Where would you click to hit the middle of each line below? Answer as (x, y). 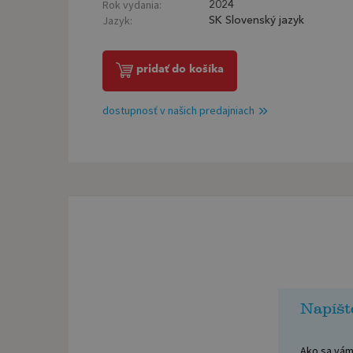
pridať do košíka (180, 69)
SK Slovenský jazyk (256, 20)
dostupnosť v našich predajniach (178, 110)
